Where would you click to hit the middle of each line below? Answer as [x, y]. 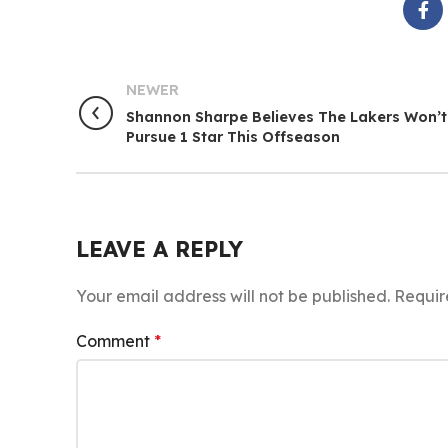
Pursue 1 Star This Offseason [233, 137]
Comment [115, 341]
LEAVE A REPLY [159, 249]
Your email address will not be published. [233, 296]
